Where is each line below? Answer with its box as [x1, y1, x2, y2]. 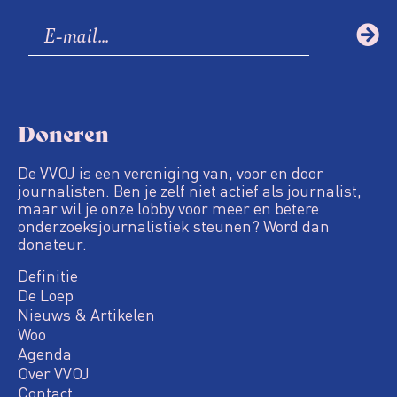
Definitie [18, 264, 78, 285]
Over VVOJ [18, 362, 90, 383]
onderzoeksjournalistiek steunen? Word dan [18, 215, 330, 237]
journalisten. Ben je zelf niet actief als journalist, [18, 180, 362, 201]
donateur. [18, 233, 87, 254]
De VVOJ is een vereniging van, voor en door [18, 162, 323, 183]
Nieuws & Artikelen [18, 303, 155, 324]
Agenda [18, 342, 72, 363]
